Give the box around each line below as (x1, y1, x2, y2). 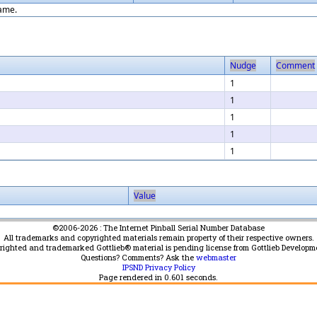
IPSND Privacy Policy (122, 263, 195, 273)
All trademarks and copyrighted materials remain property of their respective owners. (3, 233, 314, 243)
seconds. (184, 272, 218, 283)
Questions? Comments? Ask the (81, 253, 196, 263)
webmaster (196, 253, 236, 263)
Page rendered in (99, 272, 164, 283)
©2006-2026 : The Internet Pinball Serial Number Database (52, 223, 265, 234)
